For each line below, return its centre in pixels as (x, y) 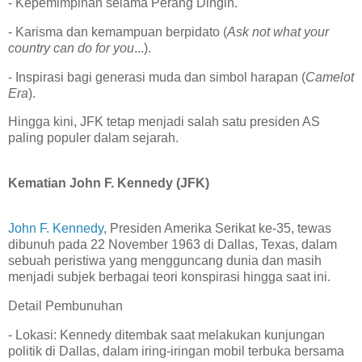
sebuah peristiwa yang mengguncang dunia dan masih (165, 261)
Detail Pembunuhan (69, 305)
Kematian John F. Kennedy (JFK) (110, 183)
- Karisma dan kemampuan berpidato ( (118, 32)
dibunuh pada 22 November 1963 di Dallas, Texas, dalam (173, 245)
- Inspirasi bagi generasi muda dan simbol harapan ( (157, 77)
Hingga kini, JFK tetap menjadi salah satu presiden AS (164, 122)
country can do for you (71, 48)
